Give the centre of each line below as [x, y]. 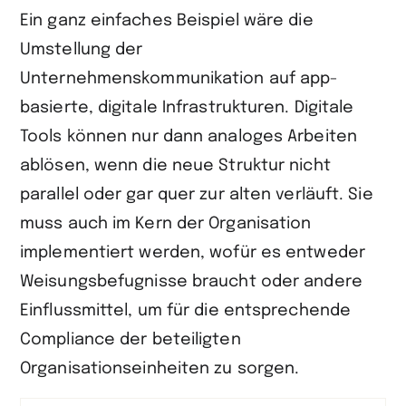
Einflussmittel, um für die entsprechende [186, 310]
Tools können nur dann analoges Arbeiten [188, 136]
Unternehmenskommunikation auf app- [179, 78]
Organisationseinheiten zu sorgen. [162, 368]
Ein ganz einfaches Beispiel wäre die [167, 20]
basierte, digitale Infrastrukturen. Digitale [187, 107]
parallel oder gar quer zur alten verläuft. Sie [197, 194]
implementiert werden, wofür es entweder [193, 252]
